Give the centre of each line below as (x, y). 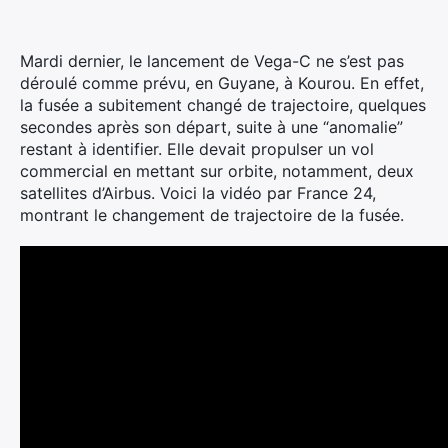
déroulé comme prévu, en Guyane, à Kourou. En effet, (222, 83)
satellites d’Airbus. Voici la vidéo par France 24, (198, 193)
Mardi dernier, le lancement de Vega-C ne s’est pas (212, 61)
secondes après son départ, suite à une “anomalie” (211, 127)
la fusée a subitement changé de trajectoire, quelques (223, 105)
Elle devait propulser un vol (268, 149)
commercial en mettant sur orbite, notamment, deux (217, 171)
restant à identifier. (91, 149)
